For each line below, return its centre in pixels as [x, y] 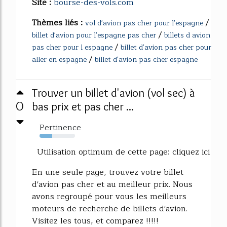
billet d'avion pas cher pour [166, 47]
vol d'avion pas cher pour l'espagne [144, 23]
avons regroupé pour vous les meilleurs [109, 196]
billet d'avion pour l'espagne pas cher [94, 35]
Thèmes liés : [59, 23]
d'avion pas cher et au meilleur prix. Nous [112, 184]
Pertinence [60, 127]
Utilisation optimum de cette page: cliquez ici [121, 152]
